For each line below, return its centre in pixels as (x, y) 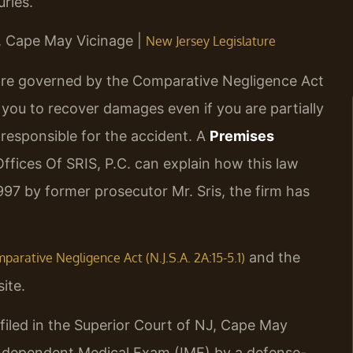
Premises (242, 136)
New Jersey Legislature (211, 41)
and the (273, 258)
